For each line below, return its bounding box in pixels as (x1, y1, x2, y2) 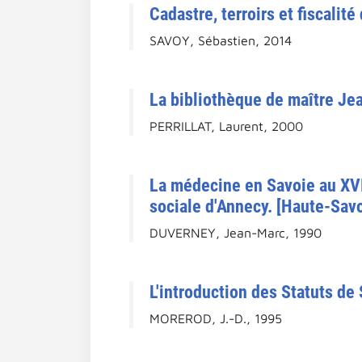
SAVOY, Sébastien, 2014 (149, 32, 292, 48)
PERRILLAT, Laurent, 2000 (149, 118, 303, 133)
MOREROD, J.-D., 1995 (149, 310, 282, 326)
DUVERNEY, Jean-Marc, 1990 (149, 225, 322, 240)
